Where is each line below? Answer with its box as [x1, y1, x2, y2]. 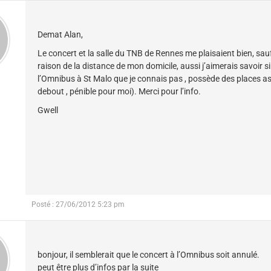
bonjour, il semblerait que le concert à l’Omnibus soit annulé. [38, 249, 260, 260]
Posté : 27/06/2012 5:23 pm [31, 200, 125, 209]
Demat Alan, [38, 29, 83, 39]
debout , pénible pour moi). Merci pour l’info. [38, 86, 201, 96]
